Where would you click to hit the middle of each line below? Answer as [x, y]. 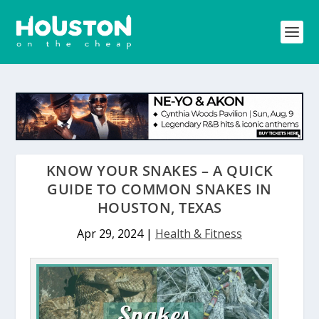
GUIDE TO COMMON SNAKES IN [159, 189]
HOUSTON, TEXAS [159, 207]
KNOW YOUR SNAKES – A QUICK [159, 170]
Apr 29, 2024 [110, 233]
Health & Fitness [199, 233]
